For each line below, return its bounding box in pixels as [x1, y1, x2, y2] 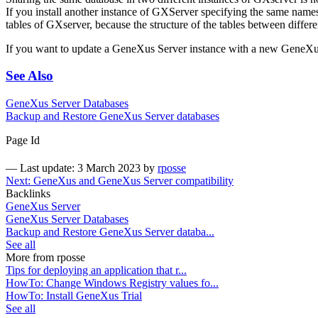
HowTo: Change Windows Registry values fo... [6, 277, 219, 290]
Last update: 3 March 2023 [20, 162, 141, 175]
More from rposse [6, 251, 85, 264]
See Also [6, 68, 53, 84]
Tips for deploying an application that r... [6, 264, 187, 277]
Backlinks [6, 187, 50, 200]
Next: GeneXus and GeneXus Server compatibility [6, 175, 234, 187]
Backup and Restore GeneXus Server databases [6, 110, 219, 123]
